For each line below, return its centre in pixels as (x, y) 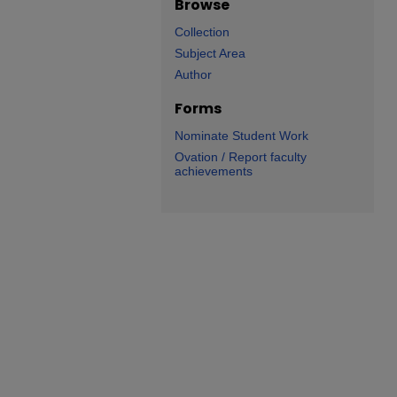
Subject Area (210, 53)
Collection (202, 32)
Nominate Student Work (241, 136)
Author (193, 74)
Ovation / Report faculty (241, 157)
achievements (214, 171)
